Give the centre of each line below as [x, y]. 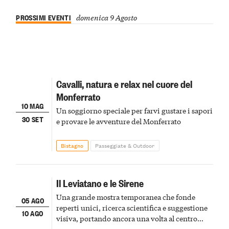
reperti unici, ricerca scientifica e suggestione [132, 208]
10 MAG [33, 106]
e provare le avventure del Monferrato [118, 121]
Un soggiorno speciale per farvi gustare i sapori [134, 110]
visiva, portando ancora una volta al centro [127, 219]
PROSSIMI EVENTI [44, 17]
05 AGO [32, 200]
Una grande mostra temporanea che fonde [125, 197]
